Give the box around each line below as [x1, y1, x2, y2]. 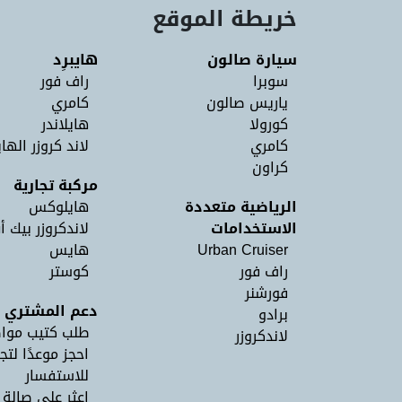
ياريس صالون [206, 89, 288, 117]
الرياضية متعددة [185, 193, 297, 221]
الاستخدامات [211, 214, 297, 242]
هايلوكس [29, 193, 89, 221]
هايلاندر [41, 110, 89, 138]
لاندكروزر [235, 322, 288, 350]
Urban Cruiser [197, 236, 288, 264]
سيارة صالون [207, 46, 297, 74]
